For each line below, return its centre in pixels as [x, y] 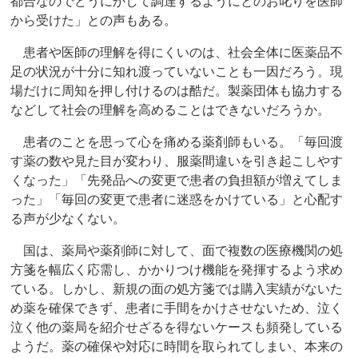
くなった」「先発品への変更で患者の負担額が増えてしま [177, 181]
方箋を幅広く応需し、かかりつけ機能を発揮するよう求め [177, 270]
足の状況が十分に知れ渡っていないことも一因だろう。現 [177, 72]
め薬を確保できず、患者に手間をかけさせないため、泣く [177, 308]
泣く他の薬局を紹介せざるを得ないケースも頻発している [177, 328]
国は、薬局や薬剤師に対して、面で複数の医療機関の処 [177, 251]
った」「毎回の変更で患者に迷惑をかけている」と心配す [177, 200]
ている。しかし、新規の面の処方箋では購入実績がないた [177, 289]
